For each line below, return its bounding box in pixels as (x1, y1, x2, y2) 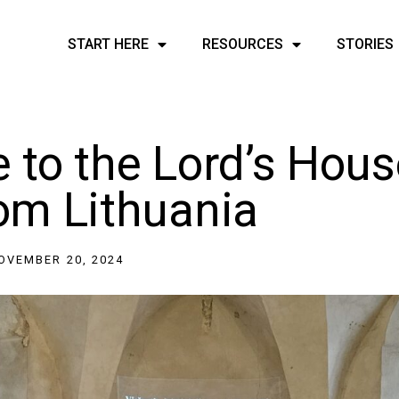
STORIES (337, 36, 395, 53)
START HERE (68, 36, 150, 53)
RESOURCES (202, 36, 284, 53)
